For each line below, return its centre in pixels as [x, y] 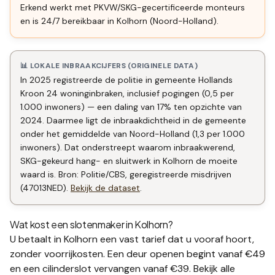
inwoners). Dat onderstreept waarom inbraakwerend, [128, 147]
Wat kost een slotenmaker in [72, 224]
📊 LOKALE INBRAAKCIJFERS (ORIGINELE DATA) [109, 66]
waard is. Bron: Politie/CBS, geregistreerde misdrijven [126, 174]
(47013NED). [44, 188]
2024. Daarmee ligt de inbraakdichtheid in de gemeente [133, 120]
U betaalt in [37, 239]
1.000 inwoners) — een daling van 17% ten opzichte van [131, 107]
